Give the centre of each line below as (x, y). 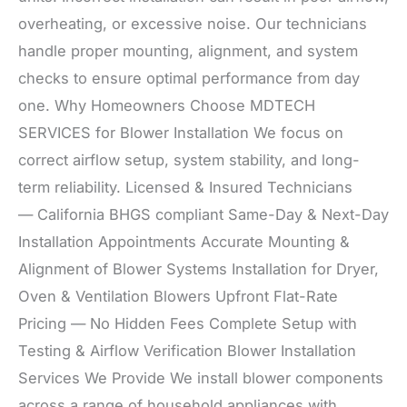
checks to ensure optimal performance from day (189, 79)
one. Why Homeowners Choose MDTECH (167, 106)
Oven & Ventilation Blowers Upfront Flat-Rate (178, 297)
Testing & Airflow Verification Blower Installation (187, 351)
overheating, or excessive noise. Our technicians (193, 24)
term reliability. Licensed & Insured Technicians (185, 188)
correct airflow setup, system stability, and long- (189, 160)
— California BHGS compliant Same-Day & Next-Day (203, 215)
